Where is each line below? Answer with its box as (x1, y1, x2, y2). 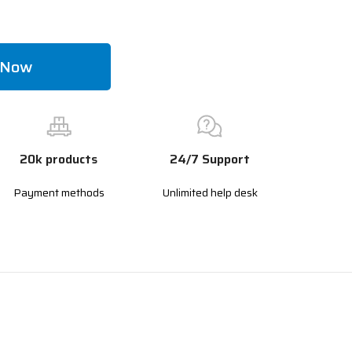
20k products (20, 149, 97, 169)
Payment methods (13, 184, 104, 201)
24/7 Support (170, 149, 250, 169)
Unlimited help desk (162, 184, 258, 201)
